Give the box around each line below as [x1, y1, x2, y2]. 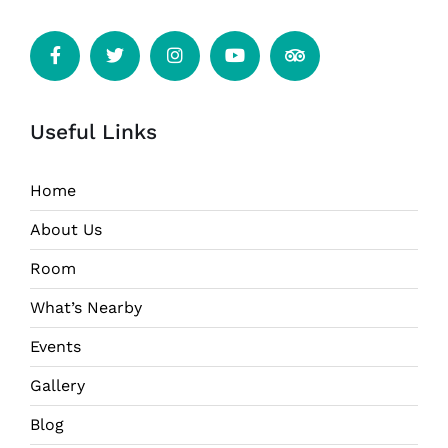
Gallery [30, 375, 85, 395]
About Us [30, 219, 102, 239]
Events [30, 336, 81, 356]
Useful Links [30, 118, 157, 144]
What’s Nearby [30, 297, 142, 317]
